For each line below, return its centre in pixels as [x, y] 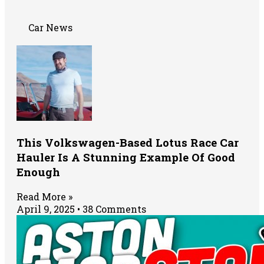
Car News [50, 28]
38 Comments [113, 209]
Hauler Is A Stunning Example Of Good [126, 157]
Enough [38, 172]
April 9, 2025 [47, 209]
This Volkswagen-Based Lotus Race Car [128, 143]
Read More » [44, 196]
